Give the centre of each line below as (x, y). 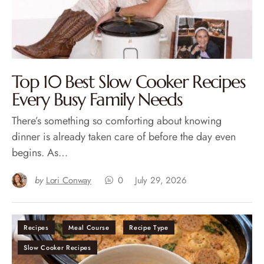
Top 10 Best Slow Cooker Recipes (128, 81)
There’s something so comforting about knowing (117, 121)
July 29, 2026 (161, 180)
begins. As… (40, 152)
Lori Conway (69, 180)
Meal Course (89, 227)
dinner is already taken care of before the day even (124, 136)
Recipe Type (149, 227)
